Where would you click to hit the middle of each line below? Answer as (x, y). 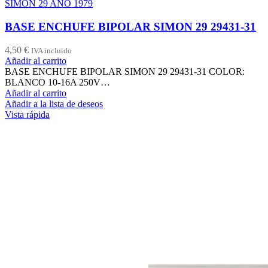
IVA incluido (51, 50)
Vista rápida (27, 114)
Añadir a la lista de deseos (54, 103)
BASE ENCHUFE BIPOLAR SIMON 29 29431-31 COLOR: (125, 71)
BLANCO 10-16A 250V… (57, 82)
